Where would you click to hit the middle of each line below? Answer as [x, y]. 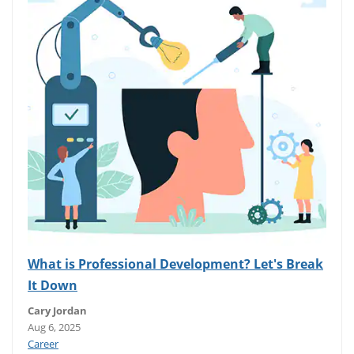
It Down [53, 285]
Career [43, 343]
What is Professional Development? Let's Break [175, 264]
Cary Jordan [57, 310]
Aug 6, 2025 [54, 327]
